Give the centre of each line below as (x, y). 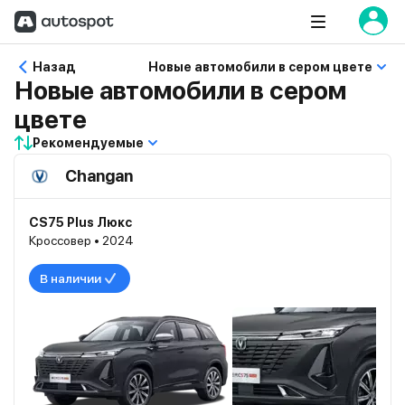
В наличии (71, 278)
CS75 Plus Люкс (80, 222)
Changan (99, 176)
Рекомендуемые (88, 143)
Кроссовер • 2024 (81, 240)
